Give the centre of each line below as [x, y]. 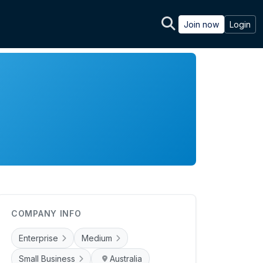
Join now [201, 24]
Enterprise [38, 238]
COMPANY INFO [46, 214]
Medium [97, 238]
